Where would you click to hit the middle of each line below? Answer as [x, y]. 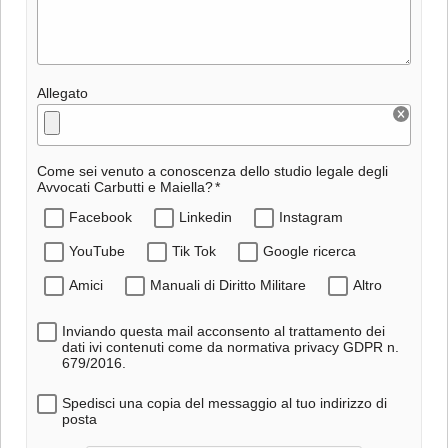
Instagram [311, 216]
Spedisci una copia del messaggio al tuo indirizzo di [224, 402]
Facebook [100, 216]
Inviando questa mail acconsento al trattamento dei [223, 330]
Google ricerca [309, 250]
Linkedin [205, 216]
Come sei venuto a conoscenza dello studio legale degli [212, 170]
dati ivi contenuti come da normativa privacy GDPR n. [230, 346]
